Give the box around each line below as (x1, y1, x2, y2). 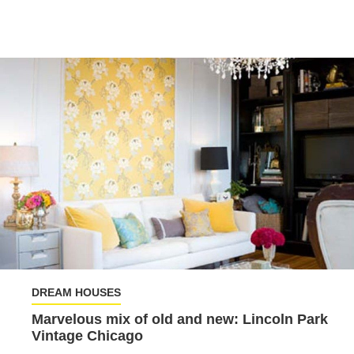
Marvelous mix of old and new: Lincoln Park (32, 311, 328, 327)
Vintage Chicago (32, 327, 143, 344)
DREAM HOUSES (32, 285, 121, 299)
